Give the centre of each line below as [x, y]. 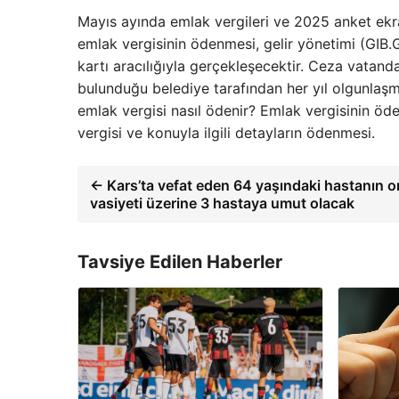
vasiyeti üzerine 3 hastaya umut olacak [222, 203]
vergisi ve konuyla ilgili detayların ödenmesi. [226, 132]
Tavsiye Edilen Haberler [180, 261]
